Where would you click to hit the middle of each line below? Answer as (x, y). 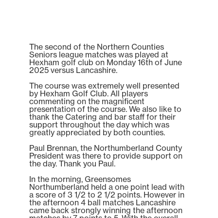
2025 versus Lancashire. (73, 70)
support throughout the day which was (99, 124)
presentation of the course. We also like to (105, 109)
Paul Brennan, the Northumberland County (106, 148)
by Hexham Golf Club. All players (89, 93)
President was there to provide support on (106, 155)
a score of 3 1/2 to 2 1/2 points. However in (107, 194)
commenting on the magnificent (87, 101)
